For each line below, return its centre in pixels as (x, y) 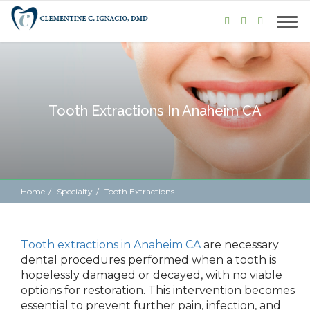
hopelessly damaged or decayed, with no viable (152, 275)
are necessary (240, 245)
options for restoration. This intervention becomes (158, 290)
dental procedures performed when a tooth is (148, 260)
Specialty (75, 191)
